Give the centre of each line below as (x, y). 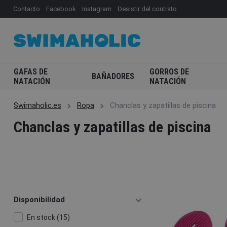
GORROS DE (169, 71)
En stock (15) (48, 217)
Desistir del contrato (147, 9)
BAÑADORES (113, 76)
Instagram (97, 9)
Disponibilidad (39, 200)
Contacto (26, 9)
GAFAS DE (31, 71)
